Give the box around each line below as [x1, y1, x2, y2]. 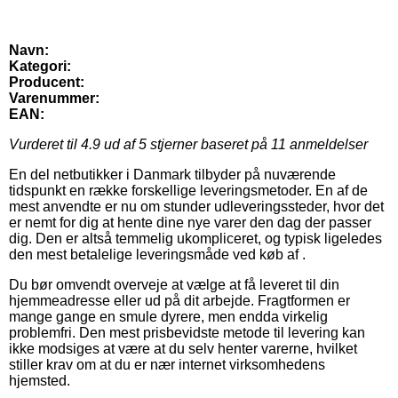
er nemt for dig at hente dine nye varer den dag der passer [9, 215, 371, 231]
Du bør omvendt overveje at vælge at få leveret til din [9, 277, 339, 293]
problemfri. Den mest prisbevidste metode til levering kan [9, 325, 365, 341]
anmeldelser [286, 137, 368, 153]
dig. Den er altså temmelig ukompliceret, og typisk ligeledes [9, 231, 382, 247]
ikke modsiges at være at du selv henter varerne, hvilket [9, 341, 357, 357]
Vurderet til [9, 137, 81, 153]
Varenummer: [9, 91, 99, 107]
